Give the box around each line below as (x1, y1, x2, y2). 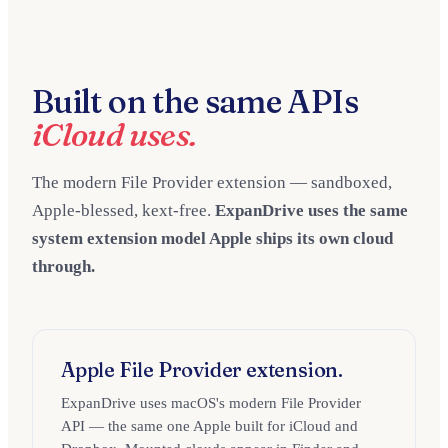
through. (32, 257, 95, 276)
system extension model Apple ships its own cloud (32, 229, 393, 248)
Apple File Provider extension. (61, 357, 343, 382)
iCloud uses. (32, 115, 197, 154)
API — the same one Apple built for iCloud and (61, 418, 358, 434)
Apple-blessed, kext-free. (32, 201, 211, 220)
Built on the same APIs (32, 82, 358, 121)
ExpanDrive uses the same (215, 201, 408, 220)
